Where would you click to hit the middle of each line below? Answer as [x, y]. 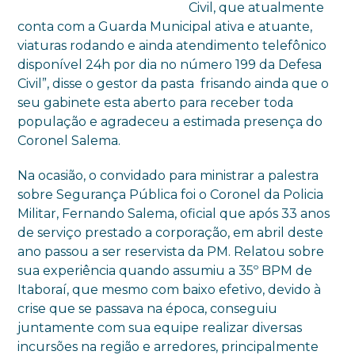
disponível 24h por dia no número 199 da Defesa [170, 65]
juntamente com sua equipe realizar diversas [160, 328]
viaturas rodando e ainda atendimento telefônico [172, 46]
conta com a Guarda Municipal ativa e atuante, [165, 27]
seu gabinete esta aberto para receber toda [156, 103]
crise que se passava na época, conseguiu [148, 309]
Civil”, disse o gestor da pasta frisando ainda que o [174, 84]
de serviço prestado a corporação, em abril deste [171, 233]
